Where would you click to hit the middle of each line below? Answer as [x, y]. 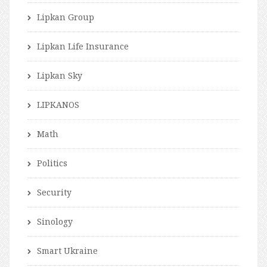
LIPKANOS [58, 104]
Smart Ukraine [67, 250]
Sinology [55, 221]
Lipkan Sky [60, 75]
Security [54, 192]
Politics [52, 163]
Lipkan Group [66, 17]
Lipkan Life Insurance [83, 46]
